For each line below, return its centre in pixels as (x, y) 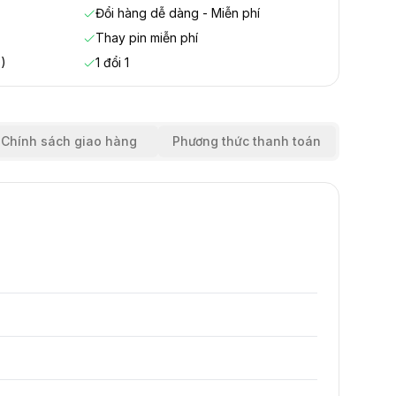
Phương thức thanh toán (247, 141)
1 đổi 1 (112, 62)
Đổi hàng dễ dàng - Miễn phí (178, 13)
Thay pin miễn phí (147, 38)
